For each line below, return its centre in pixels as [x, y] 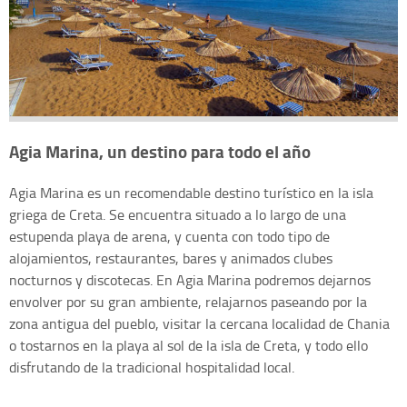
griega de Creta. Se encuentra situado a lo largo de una [178, 214]
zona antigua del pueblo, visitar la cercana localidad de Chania [199, 323]
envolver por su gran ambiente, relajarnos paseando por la [188, 301]
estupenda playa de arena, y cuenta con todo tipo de [169, 236]
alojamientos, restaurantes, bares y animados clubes [171, 258]
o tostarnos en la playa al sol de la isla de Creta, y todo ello [189, 345]
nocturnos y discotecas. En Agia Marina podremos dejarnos [190, 279]
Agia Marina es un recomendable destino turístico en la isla [191, 192]
